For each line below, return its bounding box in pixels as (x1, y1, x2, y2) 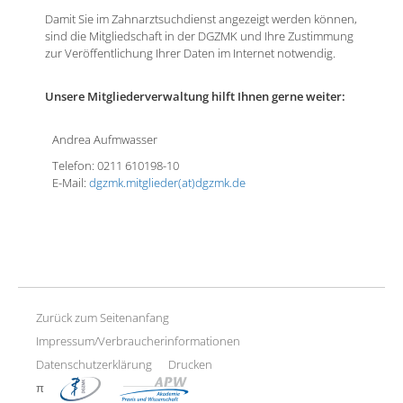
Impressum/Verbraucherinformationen (35, 333, 240, 350)
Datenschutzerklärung (35, 356, 152, 373)
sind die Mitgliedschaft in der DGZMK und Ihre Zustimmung (44, 28, 354, 45)
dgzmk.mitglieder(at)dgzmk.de (88, 175, 246, 192)
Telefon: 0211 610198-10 (51, 157, 179, 175)
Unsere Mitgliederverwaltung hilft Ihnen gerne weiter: (44, 88, 345, 105)
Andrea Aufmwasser (51, 131, 157, 148)
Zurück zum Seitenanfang (35, 309, 169, 327)
